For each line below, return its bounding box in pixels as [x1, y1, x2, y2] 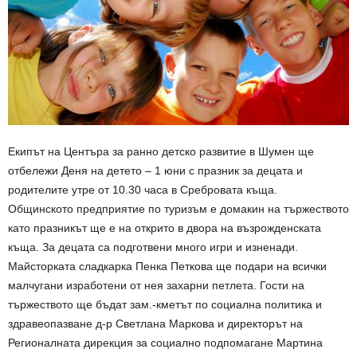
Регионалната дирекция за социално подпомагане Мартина [8, 335, 323, 349]
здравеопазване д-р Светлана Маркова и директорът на [8, 316, 303, 330]
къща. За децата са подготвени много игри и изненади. [8, 240, 298, 253]
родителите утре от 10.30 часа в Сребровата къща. [8, 182, 277, 196]
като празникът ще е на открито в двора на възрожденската [8, 221, 321, 234]
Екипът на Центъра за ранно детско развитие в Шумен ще [8, 144, 314, 158]
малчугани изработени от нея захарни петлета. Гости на [8, 278, 304, 292]
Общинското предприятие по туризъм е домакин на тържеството [8, 202, 349, 215]
